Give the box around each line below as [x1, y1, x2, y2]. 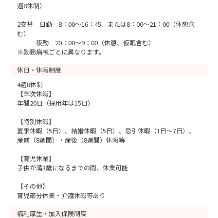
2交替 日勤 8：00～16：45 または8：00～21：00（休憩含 [17, 19, 195, 29]
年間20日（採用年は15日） [17, 98, 94, 108]
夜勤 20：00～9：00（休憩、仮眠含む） [17, 38, 155, 47]
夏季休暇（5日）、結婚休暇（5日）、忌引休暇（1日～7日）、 [17, 126, 195, 135]
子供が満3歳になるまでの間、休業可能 [17, 163, 128, 172]
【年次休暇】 [17, 89, 55, 98]
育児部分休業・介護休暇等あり [17, 191, 106, 200]
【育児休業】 [17, 154, 55, 163]
